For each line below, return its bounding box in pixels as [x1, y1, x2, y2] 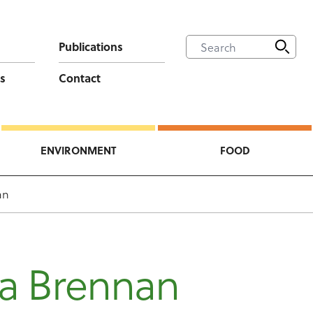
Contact [58, 70, 101, 86]
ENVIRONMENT [41, 143, 116, 158]
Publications [58, 38, 123, 54]
